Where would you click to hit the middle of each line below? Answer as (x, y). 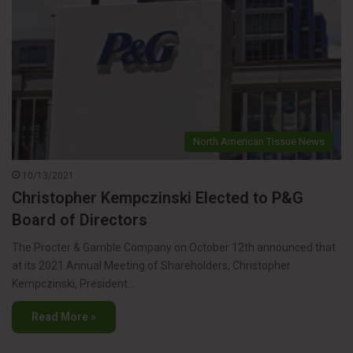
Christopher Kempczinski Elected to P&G (158, 197)
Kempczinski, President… (73, 283)
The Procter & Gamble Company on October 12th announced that (174, 247)
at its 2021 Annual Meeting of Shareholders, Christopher (151, 265)
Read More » (64, 316)
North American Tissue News (259, 141)
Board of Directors (80, 219)
